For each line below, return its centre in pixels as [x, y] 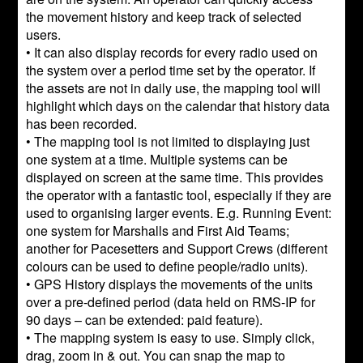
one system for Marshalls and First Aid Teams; [158, 231]
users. [44, 34]
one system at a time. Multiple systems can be [157, 159]
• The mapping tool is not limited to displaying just [168, 141]
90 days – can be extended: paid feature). [145, 320]
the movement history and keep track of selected [164, 17]
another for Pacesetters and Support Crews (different [177, 248]
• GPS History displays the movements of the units [170, 284]
